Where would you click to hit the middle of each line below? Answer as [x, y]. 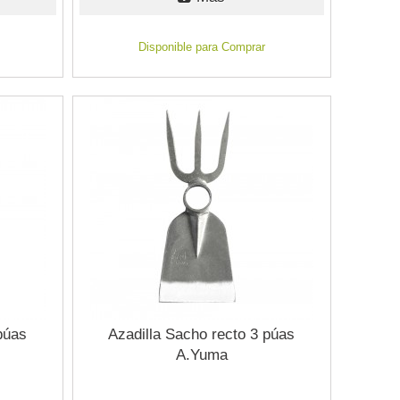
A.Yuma [201, 354]
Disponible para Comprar [201, 46]
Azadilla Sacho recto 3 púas [202, 334]
